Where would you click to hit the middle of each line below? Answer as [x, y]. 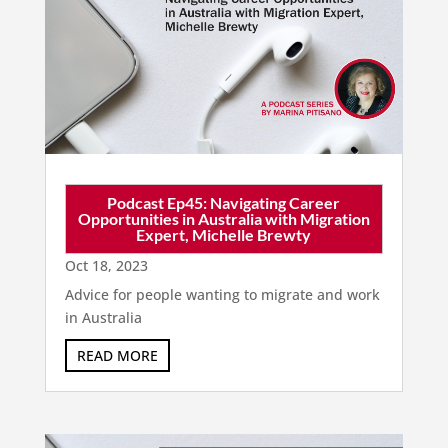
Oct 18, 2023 [106, 266]
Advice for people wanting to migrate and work [222, 295]
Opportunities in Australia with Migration [223, 219]
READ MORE [117, 356]
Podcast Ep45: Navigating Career [224, 203]
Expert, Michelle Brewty [224, 235]
